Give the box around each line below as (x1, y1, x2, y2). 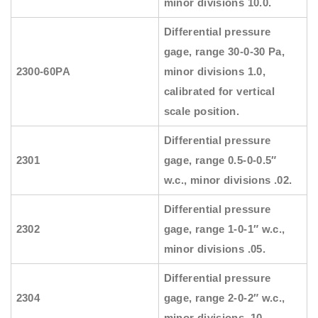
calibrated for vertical (163, 85, 275, 98)
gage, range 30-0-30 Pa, (163, 45, 285, 58)
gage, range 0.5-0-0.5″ (163, 154, 277, 167)
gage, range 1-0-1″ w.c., (163, 223, 285, 236)
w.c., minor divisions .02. (163, 174, 292, 187)
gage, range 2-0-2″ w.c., (163, 292, 285, 305)
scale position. (163, 105, 240, 118)
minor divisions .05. (163, 243, 266, 256)
